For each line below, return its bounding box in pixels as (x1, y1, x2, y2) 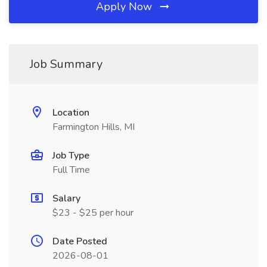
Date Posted (52, 235, 107, 248)
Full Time (52, 163, 90, 176)
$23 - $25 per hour (52, 206, 133, 219)
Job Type (52, 149, 89, 162)
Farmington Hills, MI (52, 120, 135, 133)
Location (52, 106, 89, 119)
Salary (52, 192, 80, 205)
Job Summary (30, 56, 103, 72)
